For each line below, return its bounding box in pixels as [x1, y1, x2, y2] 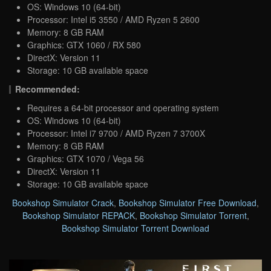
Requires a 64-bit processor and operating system [27, 102, 219, 114]
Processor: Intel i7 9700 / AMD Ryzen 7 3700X [27, 127, 205, 140]
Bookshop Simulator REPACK [22, 209, 135, 222]
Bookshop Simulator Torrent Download [62, 222, 209, 235]
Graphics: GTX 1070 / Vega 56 [27, 152, 144, 165]
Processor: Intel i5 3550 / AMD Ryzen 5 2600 [27, 13, 200, 26]
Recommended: [15, 83, 80, 96]
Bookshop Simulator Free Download [119, 197, 256, 209]
